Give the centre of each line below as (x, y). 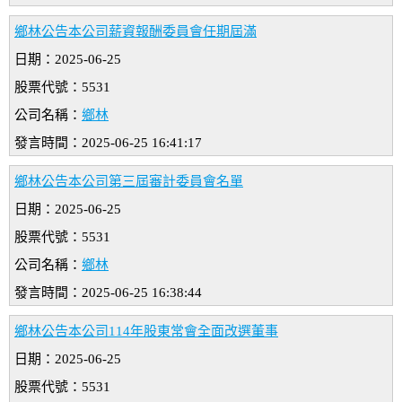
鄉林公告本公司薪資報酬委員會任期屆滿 (135, 32)
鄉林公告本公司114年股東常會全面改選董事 (146, 332)
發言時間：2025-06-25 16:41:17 (108, 143)
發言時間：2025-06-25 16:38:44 (108, 293)
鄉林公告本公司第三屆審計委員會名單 (129, 182)
